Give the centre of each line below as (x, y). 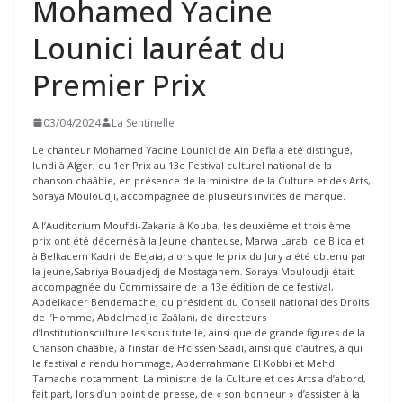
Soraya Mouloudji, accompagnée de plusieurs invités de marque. (189, 195)
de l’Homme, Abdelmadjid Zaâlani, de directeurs (149, 318)
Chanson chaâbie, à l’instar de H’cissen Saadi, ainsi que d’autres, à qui (197, 348)
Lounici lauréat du (159, 48)
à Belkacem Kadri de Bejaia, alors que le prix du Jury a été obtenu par (200, 256)
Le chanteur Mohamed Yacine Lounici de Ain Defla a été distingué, (193, 149)
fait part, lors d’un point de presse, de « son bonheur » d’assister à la (196, 394)
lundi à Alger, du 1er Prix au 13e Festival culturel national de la (182, 165)
